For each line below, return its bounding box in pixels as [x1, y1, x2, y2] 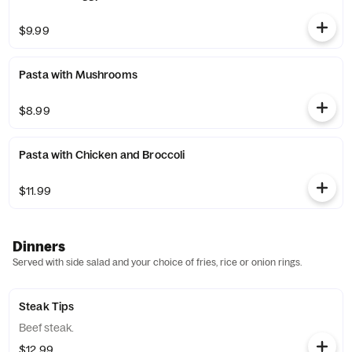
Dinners [13, 238, 65, 255]
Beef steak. [19, 321, 74, 335]
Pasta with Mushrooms [19, 68, 137, 82]
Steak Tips [19, 299, 75, 313]
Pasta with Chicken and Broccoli [19, 148, 185, 162]
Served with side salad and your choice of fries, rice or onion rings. [13, 256, 302, 268]
